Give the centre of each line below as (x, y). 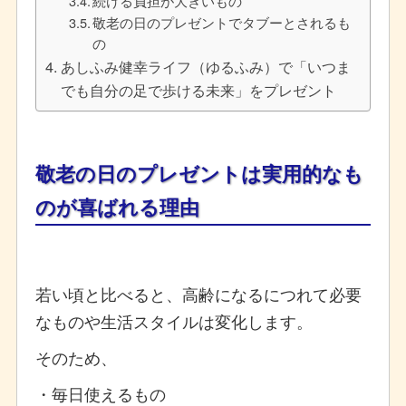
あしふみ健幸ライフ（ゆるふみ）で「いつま (206, 66)
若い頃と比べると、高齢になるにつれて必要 (198, 293)
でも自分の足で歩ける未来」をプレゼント (199, 89)
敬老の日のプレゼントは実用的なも (199, 173)
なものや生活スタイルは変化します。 (174, 320)
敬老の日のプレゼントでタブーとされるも (222, 22)
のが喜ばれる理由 (117, 206)
